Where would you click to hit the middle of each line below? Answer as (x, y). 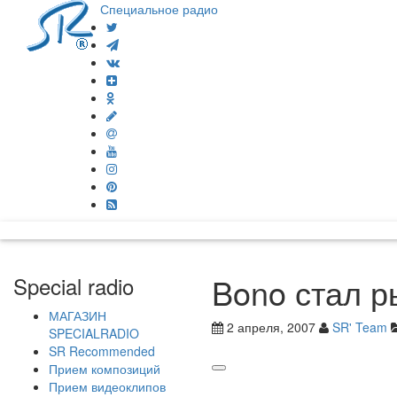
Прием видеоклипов (107, 386)
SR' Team (360, 327)
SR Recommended (102, 351)
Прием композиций (105, 369)
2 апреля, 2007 (269, 327)
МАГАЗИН (78, 315)
